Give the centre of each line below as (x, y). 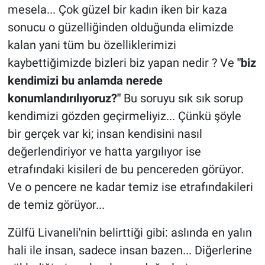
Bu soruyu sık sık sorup (182, 98)
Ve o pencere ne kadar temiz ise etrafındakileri (130, 187)
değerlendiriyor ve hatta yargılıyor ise (104, 151)
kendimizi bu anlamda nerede (85, 80)
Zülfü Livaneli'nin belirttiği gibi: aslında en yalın (130, 232)
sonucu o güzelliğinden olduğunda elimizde (120, 27)
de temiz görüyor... (57, 204)
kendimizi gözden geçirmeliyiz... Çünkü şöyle (124, 116)
